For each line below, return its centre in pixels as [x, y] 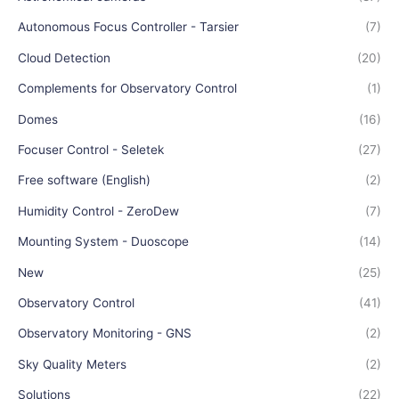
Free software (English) [84, 180]
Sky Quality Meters [72, 364]
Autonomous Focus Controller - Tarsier [128, 27]
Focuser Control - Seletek [91, 149]
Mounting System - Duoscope [103, 242]
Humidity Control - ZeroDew [98, 211]
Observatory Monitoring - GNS [105, 334]
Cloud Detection [64, 57]
